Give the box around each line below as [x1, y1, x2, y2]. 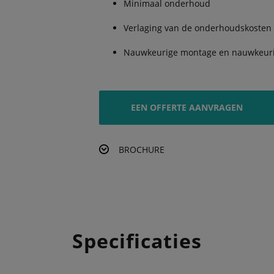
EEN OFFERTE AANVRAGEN [131, 102, 243, 113]
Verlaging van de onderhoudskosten [123, 22, 272, 34]
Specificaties [72, 228, 202, 254]
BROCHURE [118, 144, 165, 155]
